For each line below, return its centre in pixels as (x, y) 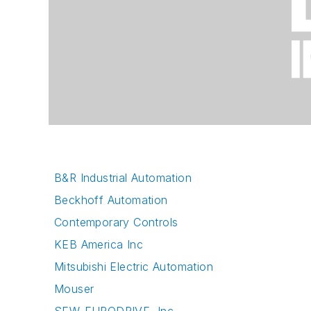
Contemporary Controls (116, 222)
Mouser (74, 288)
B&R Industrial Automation (123, 177)
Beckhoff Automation (111, 200)
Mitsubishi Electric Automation (134, 266)
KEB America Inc (99, 244)
